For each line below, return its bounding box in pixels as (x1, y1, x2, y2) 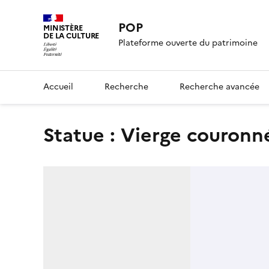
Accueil (43, 80, 73, 93)
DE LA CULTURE (43, 30, 100, 41)
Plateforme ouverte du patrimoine (118, 37, 258, 50)
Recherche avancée (180, 80, 259, 93)
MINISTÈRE (43, 22, 83, 34)
